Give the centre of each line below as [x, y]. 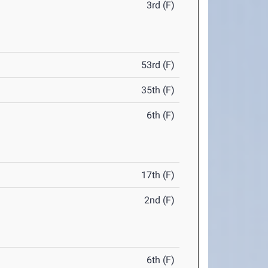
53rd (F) [158, 65]
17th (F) [158, 175]
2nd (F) [160, 200]
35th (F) [158, 90]
